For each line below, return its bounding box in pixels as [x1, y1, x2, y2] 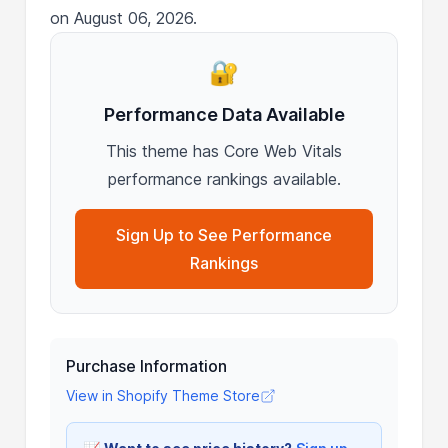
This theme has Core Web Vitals [106, 140, 342, 161]
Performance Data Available [103, 103, 345, 125]
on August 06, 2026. [50, 7, 198, 28]
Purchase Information [66, 355, 228, 376]
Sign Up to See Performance [116, 224, 332, 245]
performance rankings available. [107, 168, 341, 189]
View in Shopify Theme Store [66, 386, 261, 404]
